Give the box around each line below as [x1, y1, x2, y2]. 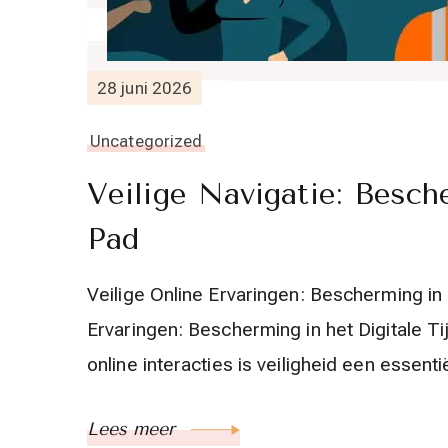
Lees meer [87, 418, 181, 440]
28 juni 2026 [97, 77, 193, 98]
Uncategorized [90, 131, 203, 151]
